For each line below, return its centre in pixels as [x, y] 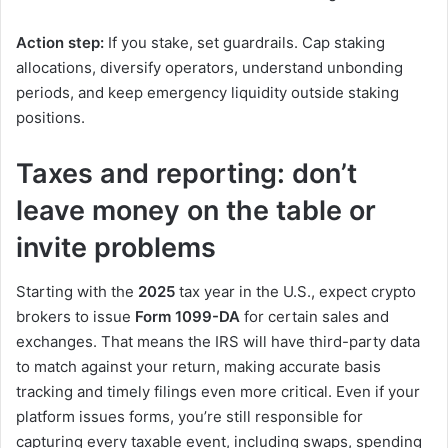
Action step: [60, 42]
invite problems [116, 247]
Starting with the [77, 292]
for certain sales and [314, 317]
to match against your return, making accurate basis [198, 367]
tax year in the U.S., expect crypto [295, 292]
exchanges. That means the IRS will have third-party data [218, 342]
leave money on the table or [196, 210]
